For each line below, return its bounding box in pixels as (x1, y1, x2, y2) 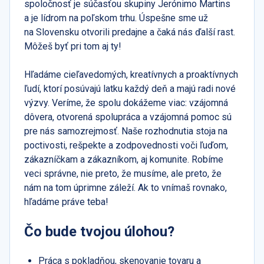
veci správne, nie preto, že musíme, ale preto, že (24, 168, 222, 180)
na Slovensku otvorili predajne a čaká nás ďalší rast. (24, 27, 235, 38)
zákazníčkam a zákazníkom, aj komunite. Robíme (24, 154, 223, 166)
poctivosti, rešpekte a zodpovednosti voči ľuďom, (24, 140, 228, 151)
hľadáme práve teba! (24, 196, 108, 208)
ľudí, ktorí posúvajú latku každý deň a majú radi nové (24, 83, 236, 95)
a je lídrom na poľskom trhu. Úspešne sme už (24, 12, 208, 24)
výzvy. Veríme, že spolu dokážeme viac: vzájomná (24, 97, 228, 109)
